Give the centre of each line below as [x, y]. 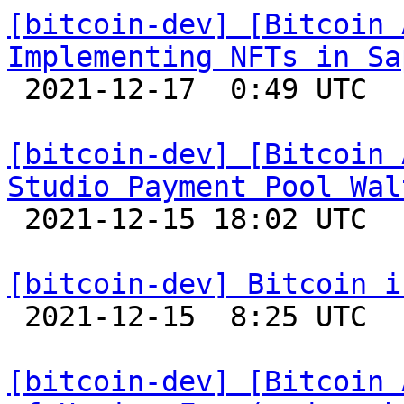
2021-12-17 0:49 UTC [16, 89]
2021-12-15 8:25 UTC [16, 317]
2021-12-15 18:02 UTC [16, 219]
